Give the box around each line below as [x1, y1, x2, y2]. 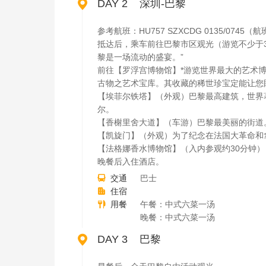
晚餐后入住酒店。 [97, 157, 164, 166]
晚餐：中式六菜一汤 [140, 213, 215, 222]
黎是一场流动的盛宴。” [97, 52, 183, 62]
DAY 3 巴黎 [97, 233, 161, 245]
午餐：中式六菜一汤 [140, 199, 215, 209]
